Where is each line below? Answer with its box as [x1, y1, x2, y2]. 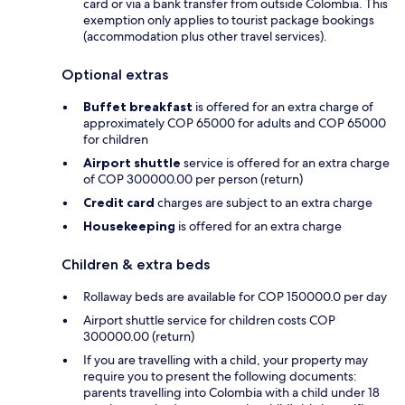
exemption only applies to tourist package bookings [83, 12, 374, 29]
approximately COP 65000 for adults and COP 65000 [83, 115, 386, 132]
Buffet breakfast [83, 99, 193, 116]
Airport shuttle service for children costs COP [83, 312, 335, 329]
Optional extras [61, 66, 168, 84]
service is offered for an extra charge [181, 155, 390, 172]
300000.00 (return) [83, 328, 194, 345]
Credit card [83, 194, 155, 212]
